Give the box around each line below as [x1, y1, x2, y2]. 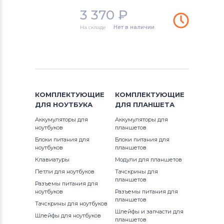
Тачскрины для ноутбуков [35, 200, 107, 207]
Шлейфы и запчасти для [115, 208, 183, 215]
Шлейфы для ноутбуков [35, 212, 101, 219]
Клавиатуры [35, 156, 69, 163]
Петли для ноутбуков [35, 168, 94, 175]
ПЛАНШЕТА [133, 100, 174, 108]
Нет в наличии [113, 24, 154, 30]
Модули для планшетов [115, 156, 182, 163]
